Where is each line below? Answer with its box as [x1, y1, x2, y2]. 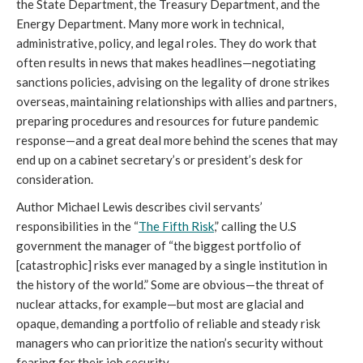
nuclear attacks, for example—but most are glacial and [16, 297, 304, 311]
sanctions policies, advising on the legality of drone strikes [16, 75, 330, 89]
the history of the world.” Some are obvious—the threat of [16, 277, 324, 292]
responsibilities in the [16, 219, 134, 233]
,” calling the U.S [214, 219, 297, 233]
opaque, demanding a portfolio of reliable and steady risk [16, 316, 320, 331]
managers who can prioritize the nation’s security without [16, 335, 323, 350]
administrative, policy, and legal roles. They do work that [16, 36, 317, 50]
